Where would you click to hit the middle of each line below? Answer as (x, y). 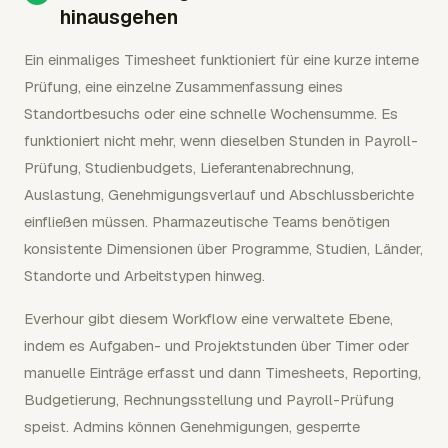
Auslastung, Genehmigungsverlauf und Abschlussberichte (219, 194)
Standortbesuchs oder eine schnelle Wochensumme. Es (211, 113)
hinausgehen (119, 16)
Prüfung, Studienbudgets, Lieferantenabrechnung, (189, 167)
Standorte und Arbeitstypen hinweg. (144, 275)
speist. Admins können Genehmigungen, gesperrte (192, 426)
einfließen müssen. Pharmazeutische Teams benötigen (207, 221)
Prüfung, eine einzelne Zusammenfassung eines (183, 86)
